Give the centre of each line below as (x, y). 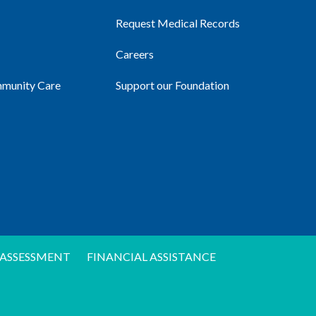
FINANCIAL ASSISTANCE (151, 257)
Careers (135, 54)
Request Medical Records (178, 23)
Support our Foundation (173, 85)
